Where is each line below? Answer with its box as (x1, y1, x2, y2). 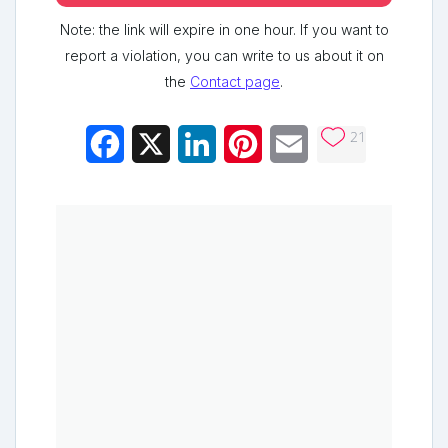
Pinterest (262, 134, 326, 155)
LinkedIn (216, 134, 277, 155)
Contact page (190, 73, 280, 91)
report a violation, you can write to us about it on (64, 47, 384, 65)
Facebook (124, 134, 198, 155)
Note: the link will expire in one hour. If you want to (59, 21, 389, 39)
